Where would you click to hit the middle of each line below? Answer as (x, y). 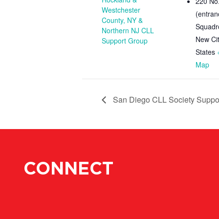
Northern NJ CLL (128, 30)
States (205, 52)
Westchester (121, 10)
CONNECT (68, 169)
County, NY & (122, 20)
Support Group (125, 40)
